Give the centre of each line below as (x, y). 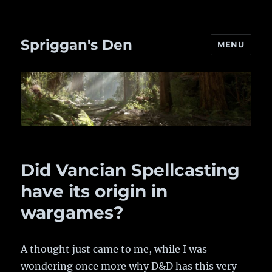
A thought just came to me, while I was (114, 249)
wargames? (72, 213)
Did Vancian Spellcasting (131, 170)
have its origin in (94, 192)
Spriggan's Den (77, 45)
